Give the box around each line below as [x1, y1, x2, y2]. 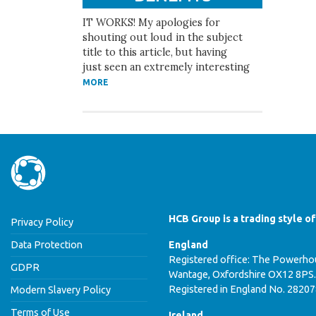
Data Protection [11, 239, 83, 251]
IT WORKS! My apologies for [83, 16, 220, 30]
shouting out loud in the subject [83, 31, 243, 44]
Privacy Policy [11, 217, 73, 229]
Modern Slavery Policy [11, 284, 111, 296]
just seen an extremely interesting [83, 61, 250, 74]
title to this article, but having [83, 46, 227, 59]
